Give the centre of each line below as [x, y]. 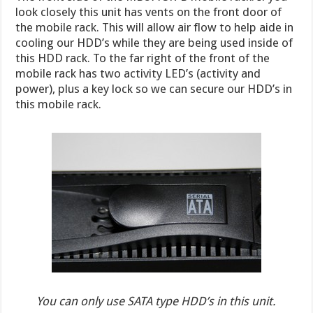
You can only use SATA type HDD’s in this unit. [156, 301]
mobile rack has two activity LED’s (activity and [138, 73]
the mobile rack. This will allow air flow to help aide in [155, 27]
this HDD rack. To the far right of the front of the [143, 58]
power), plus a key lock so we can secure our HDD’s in [154, 88]
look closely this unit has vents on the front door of [149, 12]
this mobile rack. [59, 104]
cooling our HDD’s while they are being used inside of [154, 42]
